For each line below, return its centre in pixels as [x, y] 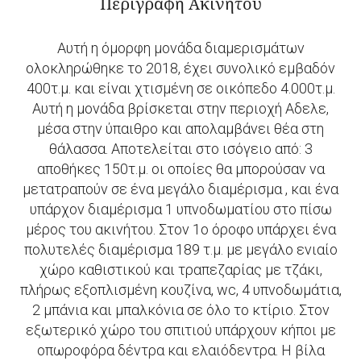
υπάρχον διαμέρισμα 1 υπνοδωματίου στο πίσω [180, 209]
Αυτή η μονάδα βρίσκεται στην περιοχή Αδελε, [180, 108]
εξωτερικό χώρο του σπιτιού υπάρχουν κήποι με [180, 330]
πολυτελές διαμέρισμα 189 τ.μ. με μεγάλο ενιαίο [180, 249]
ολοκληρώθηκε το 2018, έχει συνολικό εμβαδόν [180, 68]
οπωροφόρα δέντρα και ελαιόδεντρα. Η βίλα [180, 350]
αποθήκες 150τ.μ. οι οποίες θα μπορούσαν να [180, 169]
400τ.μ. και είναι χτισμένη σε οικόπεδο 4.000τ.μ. [180, 88]
